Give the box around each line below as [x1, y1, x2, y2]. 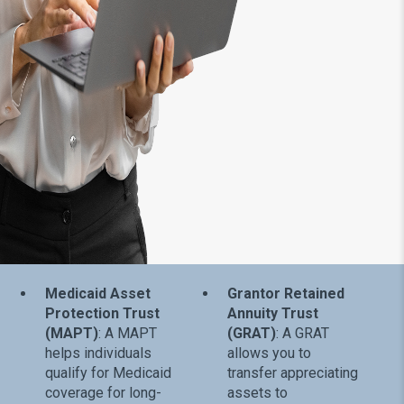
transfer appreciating [226, 363, 358, 381]
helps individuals [45, 344, 151, 362]
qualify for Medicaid [45, 363, 171, 381]
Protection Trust [45, 304, 160, 322]
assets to [226, 383, 288, 401]
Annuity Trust [226, 304, 318, 322]
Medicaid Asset [45, 284, 151, 302]
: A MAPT [98, 324, 157, 342]
